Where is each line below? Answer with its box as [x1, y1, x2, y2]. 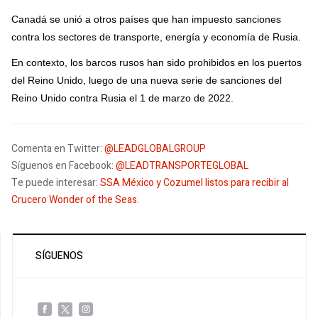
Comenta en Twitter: [11, 141, 104, 157]
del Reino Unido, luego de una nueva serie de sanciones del [11, 75, 282, 87]
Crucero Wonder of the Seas [11, 192, 137, 208]
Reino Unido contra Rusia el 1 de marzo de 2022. [11, 92, 234, 104]
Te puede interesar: [11, 175, 100, 191]
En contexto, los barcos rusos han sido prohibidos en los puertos [11, 57, 302, 69]
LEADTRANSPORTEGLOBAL [125, 158, 248, 174]
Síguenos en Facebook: [11, 158, 116, 174]
